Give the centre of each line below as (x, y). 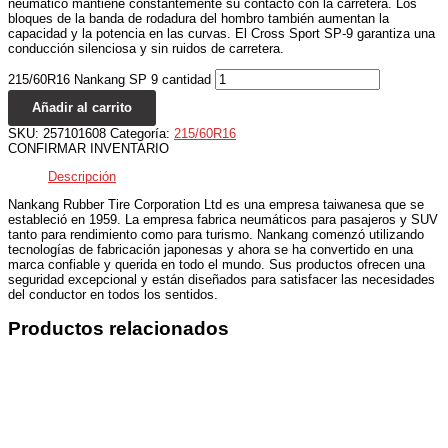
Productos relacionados (118, 328)
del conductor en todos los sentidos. (113, 294)
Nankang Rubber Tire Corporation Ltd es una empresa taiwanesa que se (216, 204)
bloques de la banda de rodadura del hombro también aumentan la (198, 19)
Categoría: (142, 134)
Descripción (82, 176)
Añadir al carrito (82, 108)
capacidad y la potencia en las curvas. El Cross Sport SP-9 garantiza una (221, 34)
